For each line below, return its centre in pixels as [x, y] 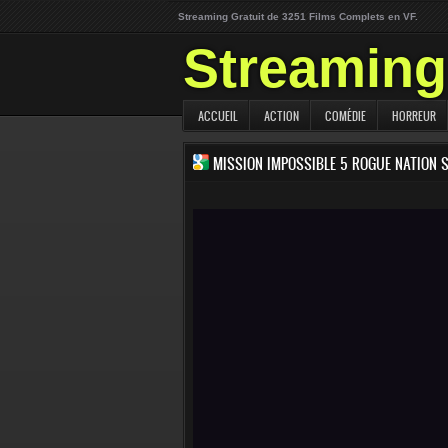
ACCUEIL [218, 116]
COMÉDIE [345, 116]
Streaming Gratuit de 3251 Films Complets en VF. [298, 16]
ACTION [281, 116]
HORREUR [414, 116]
